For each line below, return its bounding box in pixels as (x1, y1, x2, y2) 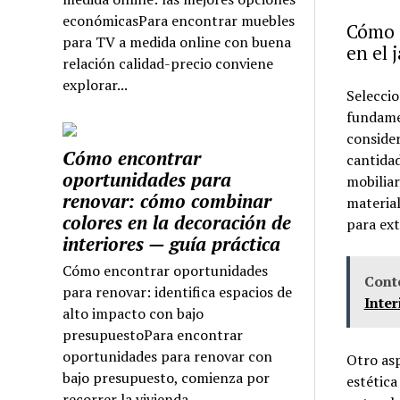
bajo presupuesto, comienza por (62, 368, 271, 388)
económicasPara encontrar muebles (62, 11, 296, 31)
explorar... (62, 75, 129, 96)
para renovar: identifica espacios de (62, 282, 293, 303)
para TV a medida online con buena (62, 32, 292, 53)
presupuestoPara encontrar (62, 325, 244, 346)
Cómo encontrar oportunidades (62, 261, 269, 281)
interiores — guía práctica (62, 231, 281, 257)
